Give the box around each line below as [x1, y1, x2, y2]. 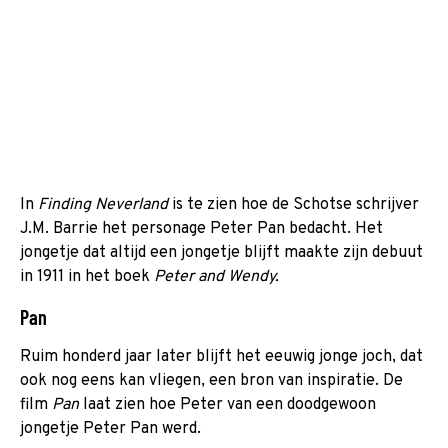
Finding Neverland [38, 194, 172, 215]
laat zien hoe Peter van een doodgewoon [83, 394, 376, 415]
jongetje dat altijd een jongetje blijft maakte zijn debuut [20, 242, 423, 263]
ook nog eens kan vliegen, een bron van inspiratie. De [20, 370, 403, 391]
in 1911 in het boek [20, 266, 154, 287]
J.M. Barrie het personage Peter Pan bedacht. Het [20, 218, 383, 239]
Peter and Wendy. [154, 266, 279, 287]
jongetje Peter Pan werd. [20, 418, 201, 439]
